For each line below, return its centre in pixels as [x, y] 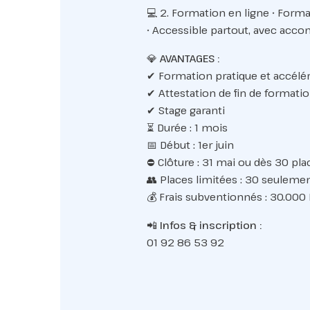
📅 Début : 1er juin [190, 145]
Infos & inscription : [210, 225]
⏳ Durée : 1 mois [187, 127]
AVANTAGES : [189, 58]
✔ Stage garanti [185, 110]
